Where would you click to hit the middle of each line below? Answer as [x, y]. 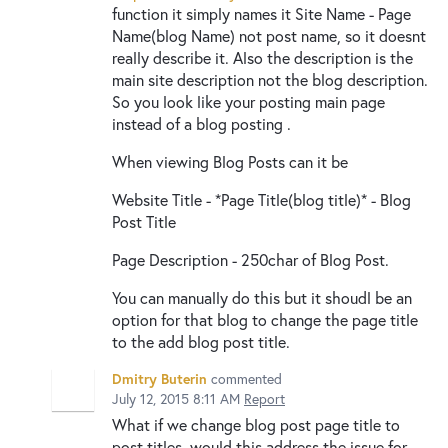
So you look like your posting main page [248, 101]
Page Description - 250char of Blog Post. [250, 259]
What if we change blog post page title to [256, 424]
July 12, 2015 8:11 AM [176, 398]
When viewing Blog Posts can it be [230, 161]
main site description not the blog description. [270, 79]
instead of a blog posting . [201, 123]
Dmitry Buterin [159, 378]
